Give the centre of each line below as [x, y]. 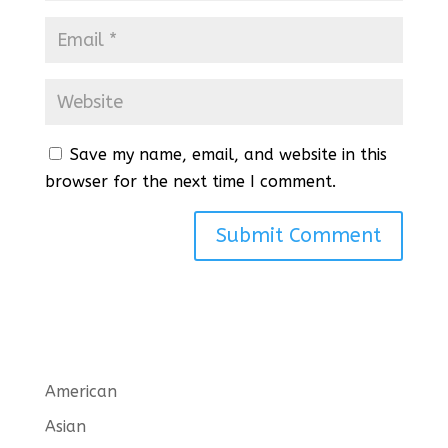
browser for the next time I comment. [190, 182]
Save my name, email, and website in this [228, 155]
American [80, 392]
